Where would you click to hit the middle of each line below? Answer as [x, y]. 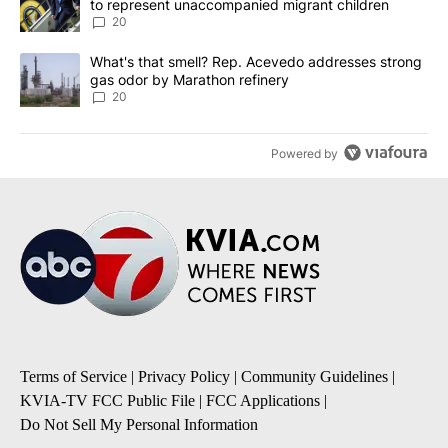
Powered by [305, 153]
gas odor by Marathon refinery [189, 79]
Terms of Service [73, 376]
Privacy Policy [184, 376]
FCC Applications [263, 400]
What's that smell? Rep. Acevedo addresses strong [256, 61]
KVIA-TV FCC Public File [107, 400]
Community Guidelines [314, 376]
